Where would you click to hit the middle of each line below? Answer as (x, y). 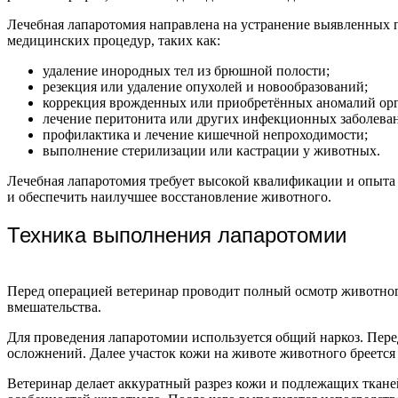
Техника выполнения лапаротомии (177, 235)
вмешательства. (54, 307)
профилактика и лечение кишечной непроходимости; (205, 135)
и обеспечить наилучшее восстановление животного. (169, 197)
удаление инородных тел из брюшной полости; (186, 71)
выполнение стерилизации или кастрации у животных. (211, 151)
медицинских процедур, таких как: (114, 41)
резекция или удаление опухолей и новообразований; (205, 87)
